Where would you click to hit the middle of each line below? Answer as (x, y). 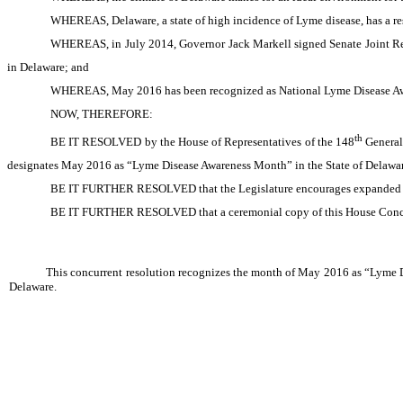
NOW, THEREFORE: (102, 114)
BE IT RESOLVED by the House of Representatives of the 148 (202, 142)
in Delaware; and (48, 67)
